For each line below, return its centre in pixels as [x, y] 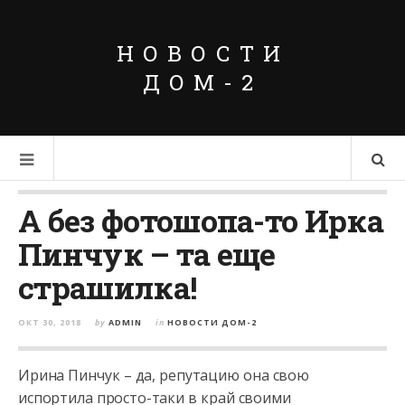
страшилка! [108, 287]
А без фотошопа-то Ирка [201, 220]
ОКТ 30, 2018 [50, 322]
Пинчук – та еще [147, 254]
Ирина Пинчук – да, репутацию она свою [164, 375]
